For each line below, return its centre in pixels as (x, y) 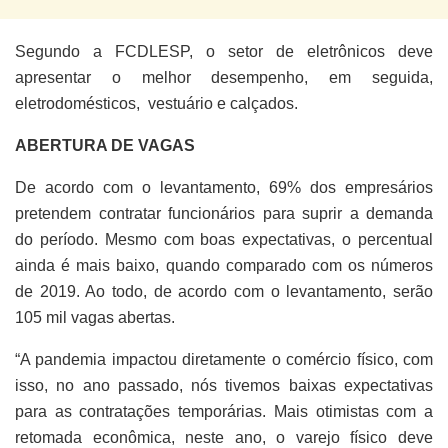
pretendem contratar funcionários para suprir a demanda (224, 213)
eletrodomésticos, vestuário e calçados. (158, 103)
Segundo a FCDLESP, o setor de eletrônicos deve (224, 51)
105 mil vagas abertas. (97, 317)
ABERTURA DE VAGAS (107, 145)
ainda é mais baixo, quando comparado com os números (224, 265)
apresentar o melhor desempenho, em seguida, (224, 77)
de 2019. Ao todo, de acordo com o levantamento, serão (224, 291)
